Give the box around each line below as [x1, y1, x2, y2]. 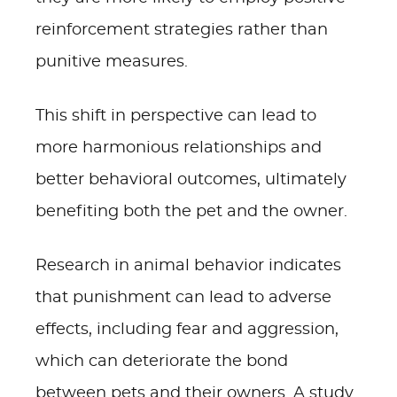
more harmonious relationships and [35, 140, 322, 156]
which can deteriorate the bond [35, 354, 288, 370]
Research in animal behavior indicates [35, 258, 341, 274]
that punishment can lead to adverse [35, 290, 331, 306]
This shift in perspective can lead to [35, 108, 316, 124]
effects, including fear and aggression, [35, 322, 339, 338]
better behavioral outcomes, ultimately [35, 172, 346, 188]
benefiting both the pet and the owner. [35, 204, 347, 220]
